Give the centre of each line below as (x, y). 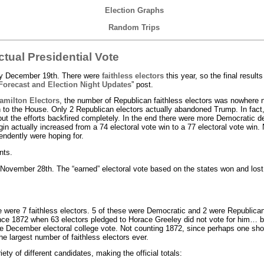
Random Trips (134, 27)
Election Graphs (134, 10)
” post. (142, 84)
